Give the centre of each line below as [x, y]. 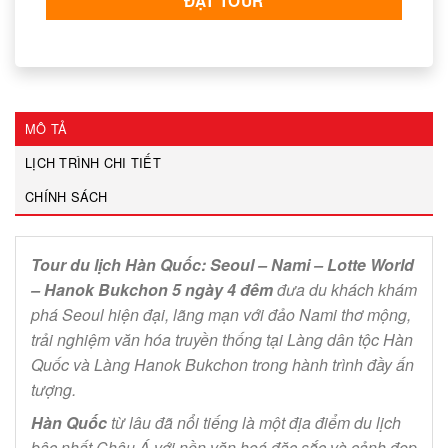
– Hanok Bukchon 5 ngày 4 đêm [152, 290]
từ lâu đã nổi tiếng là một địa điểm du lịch [254, 423]
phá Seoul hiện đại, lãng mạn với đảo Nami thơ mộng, [221, 315]
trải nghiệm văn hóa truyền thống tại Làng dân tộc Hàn [222, 340]
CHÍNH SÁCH [66, 197]
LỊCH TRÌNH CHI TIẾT [93, 163]
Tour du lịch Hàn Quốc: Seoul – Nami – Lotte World [222, 265]
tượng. [53, 390]
